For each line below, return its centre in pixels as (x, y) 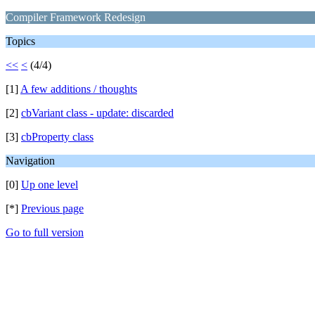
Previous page (52, 208)
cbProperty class (57, 137)
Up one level (50, 185)
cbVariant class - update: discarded (97, 113)
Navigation (30, 161)
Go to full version (45, 232)
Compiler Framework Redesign (76, 17)
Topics (20, 41)
